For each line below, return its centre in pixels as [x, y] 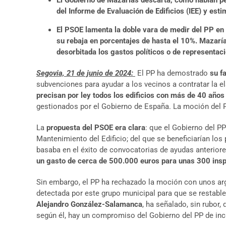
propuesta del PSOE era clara [96, 128]
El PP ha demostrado [173, 73]
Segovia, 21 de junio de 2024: [86, 73]
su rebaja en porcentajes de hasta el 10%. [127, 41]
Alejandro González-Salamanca [89, 204]
